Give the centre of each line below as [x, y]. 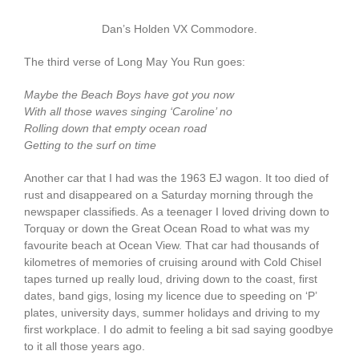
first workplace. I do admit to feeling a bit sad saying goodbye [178, 330]
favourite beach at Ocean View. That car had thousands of [171, 246]
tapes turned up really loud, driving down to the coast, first [170, 279]
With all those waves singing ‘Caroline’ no [128, 112]
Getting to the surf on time [90, 145]
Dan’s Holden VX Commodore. [179, 29]
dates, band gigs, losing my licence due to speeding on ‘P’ [170, 296]
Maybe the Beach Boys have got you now [129, 95]
